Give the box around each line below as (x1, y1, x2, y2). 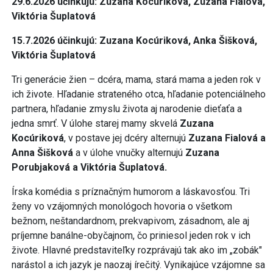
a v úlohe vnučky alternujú (73, 146, 185, 158)
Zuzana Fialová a (188, 132, 266, 144)
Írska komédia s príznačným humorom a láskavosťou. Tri (12, 185, 250, 197)
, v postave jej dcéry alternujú (64, 132, 188, 144)
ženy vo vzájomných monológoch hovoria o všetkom (12, 200, 232, 212)
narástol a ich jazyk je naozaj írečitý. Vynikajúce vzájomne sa (12, 258, 265, 271)
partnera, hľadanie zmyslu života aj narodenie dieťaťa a (12, 102, 242, 115)
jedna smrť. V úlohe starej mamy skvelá (12, 117, 180, 129)
